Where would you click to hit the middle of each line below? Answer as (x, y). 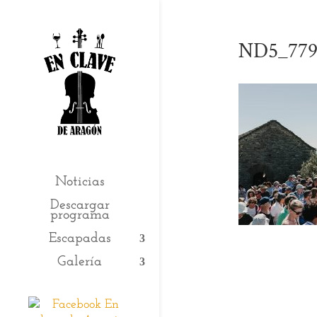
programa (80, 215)
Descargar (80, 206)
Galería (80, 262)
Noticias (80, 182)
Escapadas (80, 239)
